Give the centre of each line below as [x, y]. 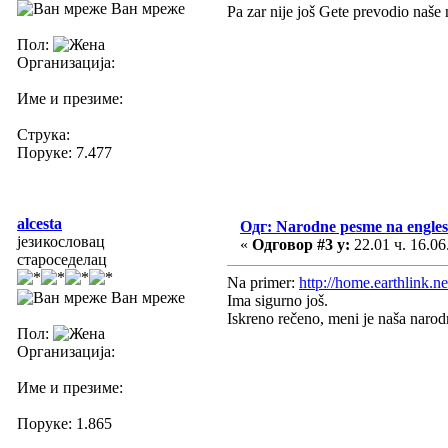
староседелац [62, 259]
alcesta [39, 223]
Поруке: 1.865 [64, 423]
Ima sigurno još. [277, 300]
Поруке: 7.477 [64, 152]
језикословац [61, 241]
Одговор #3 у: [301, 244]
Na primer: [263, 282]
